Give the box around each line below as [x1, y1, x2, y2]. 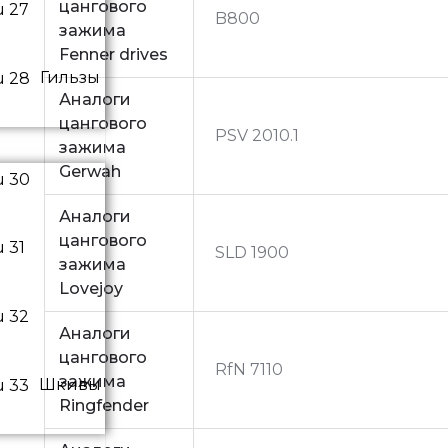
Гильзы [40, 67, 100, 87]
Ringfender [59, 395, 150, 415]
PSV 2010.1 [215, 125, 300, 145]
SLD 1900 [215, 242, 290, 262]
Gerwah [59, 161, 122, 181]
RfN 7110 [215, 359, 284, 379]
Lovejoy [59, 278, 124, 298]
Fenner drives [59, 44, 169, 64]
